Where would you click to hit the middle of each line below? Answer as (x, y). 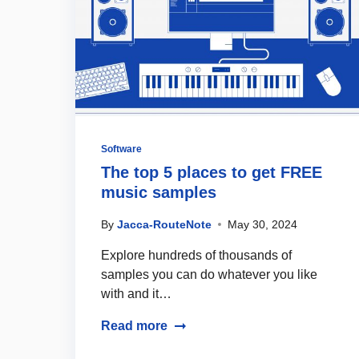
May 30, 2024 (262, 224)
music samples (159, 192)
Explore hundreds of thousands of (196, 255)
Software (121, 149)
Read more (134, 325)
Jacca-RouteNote (164, 224)
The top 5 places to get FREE (212, 172)
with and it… (136, 293)
